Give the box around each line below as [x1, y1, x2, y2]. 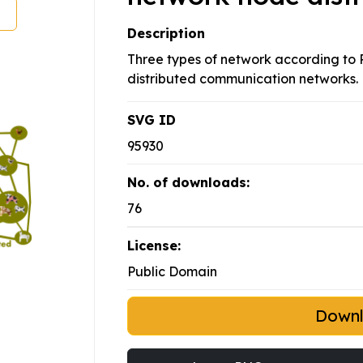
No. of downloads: [127, 174, 250, 191]
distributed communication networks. [127, 70, 358, 88]
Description [127, 25, 205, 42]
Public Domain [127, 263, 217, 280]
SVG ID [127, 112, 176, 129]
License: [127, 237, 181, 254]
